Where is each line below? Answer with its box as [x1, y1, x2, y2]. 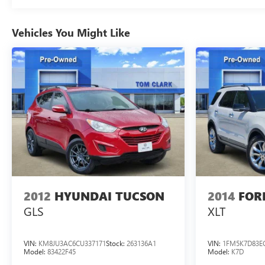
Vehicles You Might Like [12, 25, 130, 40]
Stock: [106, 238, 127, 248]
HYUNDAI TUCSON [54, 188, 164, 204]
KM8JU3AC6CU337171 [38, 238, 106, 248]
